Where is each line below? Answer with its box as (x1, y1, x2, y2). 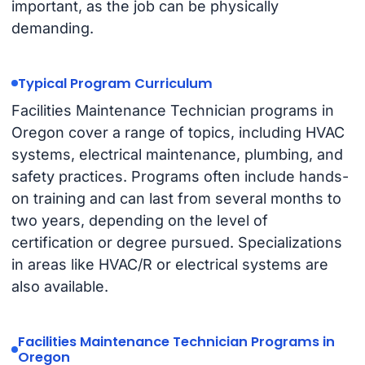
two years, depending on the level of (11, 212, 268, 230)
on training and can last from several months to (11, 190, 341, 208)
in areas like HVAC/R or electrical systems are (11, 256, 328, 274)
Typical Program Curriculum (17, 73, 213, 93)
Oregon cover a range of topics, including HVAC (11, 124, 345, 142)
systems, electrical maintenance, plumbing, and (11, 146, 343, 164)
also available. (11, 278, 108, 296)
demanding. (11, 19, 94, 37)
